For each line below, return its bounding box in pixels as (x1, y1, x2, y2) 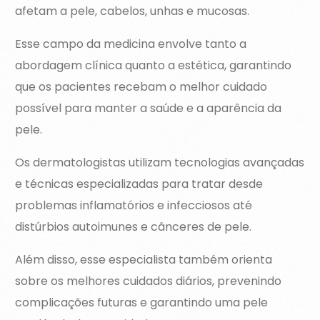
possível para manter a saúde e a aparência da (15, 100, 282, 117)
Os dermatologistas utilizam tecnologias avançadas (15, 154, 305, 171)
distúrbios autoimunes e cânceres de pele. (15, 219, 252, 236)
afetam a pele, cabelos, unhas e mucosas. (15, 3, 250, 20)
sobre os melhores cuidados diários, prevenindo (15, 273, 282, 290)
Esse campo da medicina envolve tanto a (15, 36, 247, 53)
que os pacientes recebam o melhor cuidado (15, 79, 268, 96)
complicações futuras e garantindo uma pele (15, 294, 269, 311)
